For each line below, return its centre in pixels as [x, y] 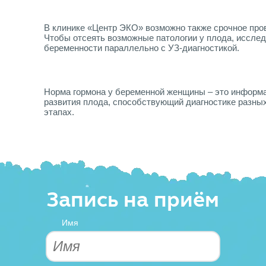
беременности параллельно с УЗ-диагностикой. [142, 48]
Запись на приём [133, 200]
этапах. [59, 112]
